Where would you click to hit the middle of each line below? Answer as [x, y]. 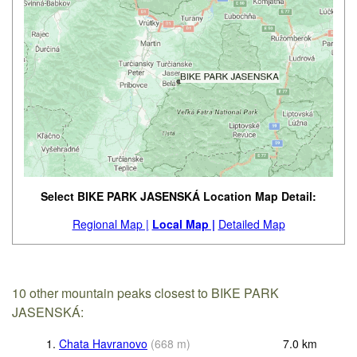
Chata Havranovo [103, 343]
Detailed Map [251, 224]
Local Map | [183, 224]
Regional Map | [110, 224]
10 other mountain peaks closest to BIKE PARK [146, 293]
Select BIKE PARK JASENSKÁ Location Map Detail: [178, 196]
